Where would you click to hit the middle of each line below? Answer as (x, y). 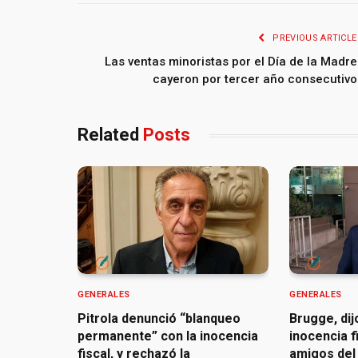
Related (110, 135)
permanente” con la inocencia (168, 336)
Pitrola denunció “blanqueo (159, 318)
